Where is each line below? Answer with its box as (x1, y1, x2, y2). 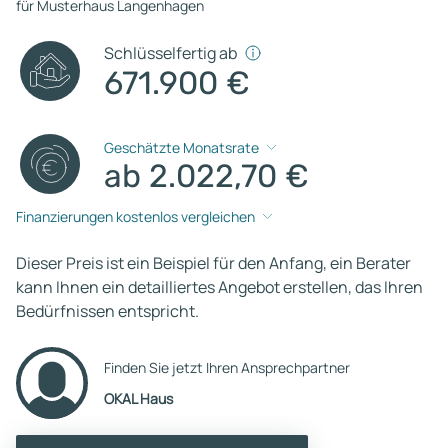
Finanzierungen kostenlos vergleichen (16, 207, 255, 227)
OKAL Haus (104, 388, 173, 408)
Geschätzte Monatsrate (104, 138, 260, 158)
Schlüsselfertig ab (104, 41, 238, 64)
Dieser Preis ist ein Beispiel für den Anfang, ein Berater (16, 251, 411, 274)
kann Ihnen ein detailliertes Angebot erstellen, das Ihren (16, 275, 423, 298)
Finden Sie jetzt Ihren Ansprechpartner (104, 357, 350, 377)
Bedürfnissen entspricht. (16, 299, 199, 322)
